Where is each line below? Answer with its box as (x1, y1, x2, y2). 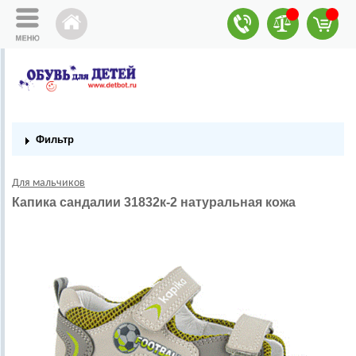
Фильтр (36, 133, 74, 145)
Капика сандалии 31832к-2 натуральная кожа (12, 195, 296, 209)
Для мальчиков (12, 176, 85, 189)
